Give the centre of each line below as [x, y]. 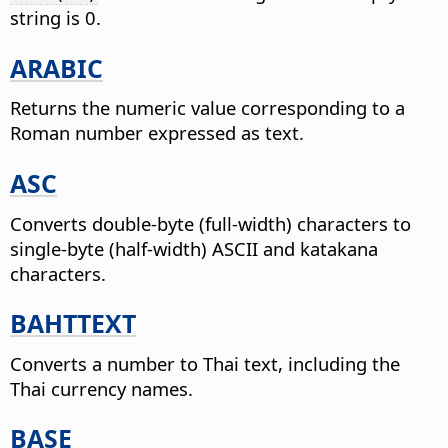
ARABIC [56, 67]
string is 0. [55, 17]
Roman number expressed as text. [157, 133]
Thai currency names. [101, 388]
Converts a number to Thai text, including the [205, 363]
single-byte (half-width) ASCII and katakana [194, 248]
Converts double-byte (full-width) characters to [210, 223]
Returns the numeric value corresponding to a [207, 108]
